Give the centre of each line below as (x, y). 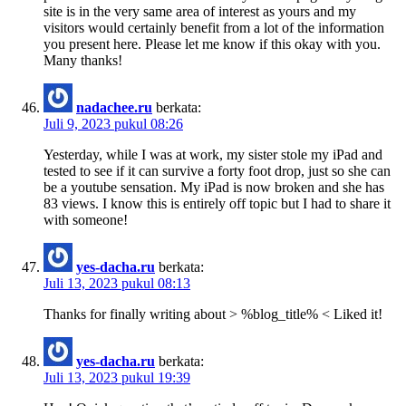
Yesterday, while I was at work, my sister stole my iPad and (213, 154)
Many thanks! (83, 60)
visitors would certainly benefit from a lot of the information (214, 27)
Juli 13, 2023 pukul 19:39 (117, 377)
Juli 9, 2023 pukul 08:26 (113, 123)
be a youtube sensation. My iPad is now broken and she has (214, 187)
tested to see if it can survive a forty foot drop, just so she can (217, 170)
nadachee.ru (114, 107)
